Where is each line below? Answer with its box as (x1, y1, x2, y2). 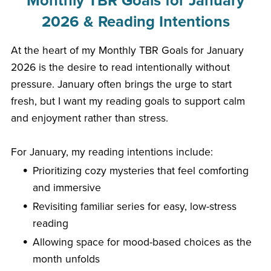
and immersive (33, 181, 102, 194)
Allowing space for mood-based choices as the (33, 235, 252, 249)
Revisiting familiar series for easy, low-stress (33, 200, 237, 213)
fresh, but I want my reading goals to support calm (10, 94, 245, 108)
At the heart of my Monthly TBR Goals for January (10, 44, 244, 57)
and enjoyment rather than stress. (10, 111, 168, 125)
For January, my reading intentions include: (10, 145, 213, 158)
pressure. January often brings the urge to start (10, 77, 232, 91)
